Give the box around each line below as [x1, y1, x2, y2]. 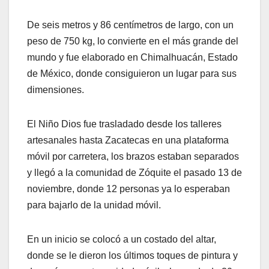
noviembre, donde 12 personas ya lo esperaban [27, 184, 230, 195]
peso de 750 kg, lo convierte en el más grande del [27, 36, 238, 47]
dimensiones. [27, 85, 84, 95]
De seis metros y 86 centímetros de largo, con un [27, 20, 234, 31]
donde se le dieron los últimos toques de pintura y [27, 250, 238, 261]
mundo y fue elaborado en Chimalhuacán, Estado [27, 52, 238, 63]
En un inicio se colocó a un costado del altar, [27, 234, 216, 245]
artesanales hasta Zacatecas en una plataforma [27, 135, 229, 146]
